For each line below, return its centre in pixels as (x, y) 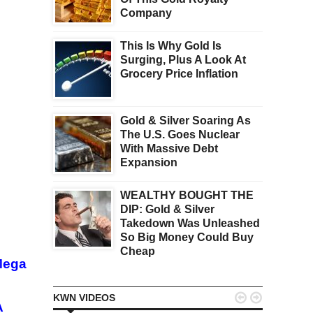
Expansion (149, 163)
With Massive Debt (169, 149)
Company (146, 13)
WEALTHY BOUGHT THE (187, 196)
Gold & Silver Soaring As (185, 121)
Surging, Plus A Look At (183, 60)
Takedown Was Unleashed (190, 224)
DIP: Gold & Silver (167, 210)
